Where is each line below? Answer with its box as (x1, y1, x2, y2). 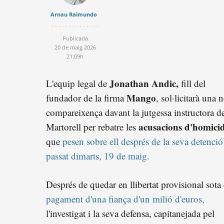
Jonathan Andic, (109, 76, 178, 90)
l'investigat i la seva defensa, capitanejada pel (46, 206, 214, 219)
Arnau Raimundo (50, 10, 97, 18)
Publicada (62, 34, 88, 42)
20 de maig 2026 (54, 43, 96, 51)
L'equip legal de (46, 76, 109, 89)
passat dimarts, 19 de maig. (46, 149, 149, 162)
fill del (178, 76, 205, 89)
